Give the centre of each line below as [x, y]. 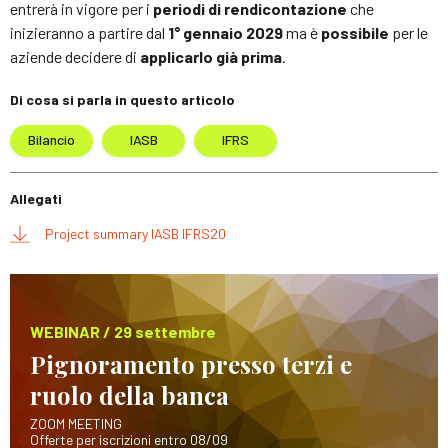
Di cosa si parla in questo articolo [122, 99]
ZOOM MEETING [76, 423]
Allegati [36, 198]
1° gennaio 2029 [225, 32]
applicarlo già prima [211, 56]
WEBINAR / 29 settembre [123, 331]
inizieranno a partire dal [89, 32]
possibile [355, 32]
